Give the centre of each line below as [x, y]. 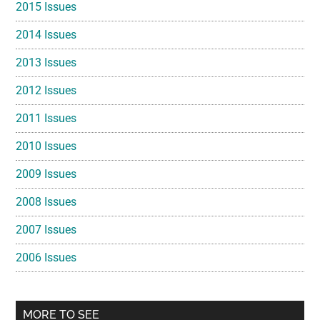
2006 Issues [46, 258]
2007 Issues [46, 230]
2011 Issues [46, 119]
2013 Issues [46, 63]
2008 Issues [46, 202]
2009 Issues [46, 174]
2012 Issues [46, 91]
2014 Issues [46, 35]
